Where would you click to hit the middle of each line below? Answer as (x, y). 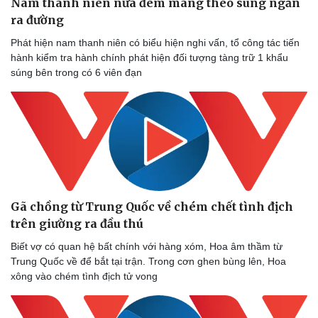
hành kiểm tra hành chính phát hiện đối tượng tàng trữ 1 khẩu (149, 57)
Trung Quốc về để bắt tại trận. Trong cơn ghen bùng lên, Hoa (148, 262)
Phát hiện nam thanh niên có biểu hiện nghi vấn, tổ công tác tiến (155, 42)
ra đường (37, 20)
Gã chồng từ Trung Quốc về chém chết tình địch (152, 207)
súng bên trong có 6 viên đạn (76, 72)
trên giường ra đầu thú (77, 224)
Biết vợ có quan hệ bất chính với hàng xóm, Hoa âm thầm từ (147, 247)
